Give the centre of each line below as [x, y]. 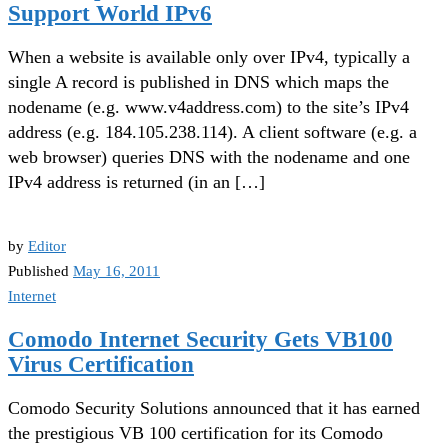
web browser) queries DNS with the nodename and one [209, 156]
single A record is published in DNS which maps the [198, 81]
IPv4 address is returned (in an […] [136, 181]
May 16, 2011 [116, 270]
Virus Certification [101, 364]
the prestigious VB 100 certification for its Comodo [195, 432]
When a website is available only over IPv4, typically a [209, 56]
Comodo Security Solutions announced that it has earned [214, 407]
